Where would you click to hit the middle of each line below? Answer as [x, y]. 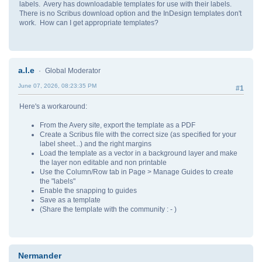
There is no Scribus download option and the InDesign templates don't [130, 13]
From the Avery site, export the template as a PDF [118, 125]
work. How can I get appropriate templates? [89, 23]
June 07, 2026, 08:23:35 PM [57, 85]
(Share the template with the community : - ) [108, 209]
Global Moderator [73, 70]
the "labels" [58, 181]
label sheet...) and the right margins [96, 144]
